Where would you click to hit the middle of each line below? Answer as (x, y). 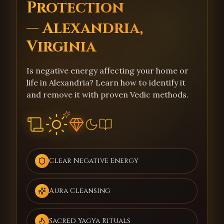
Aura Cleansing (80, 191)
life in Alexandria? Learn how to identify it (106, 82)
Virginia (61, 47)
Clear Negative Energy (94, 161)
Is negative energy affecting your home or (107, 70)
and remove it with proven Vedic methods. (107, 94)
